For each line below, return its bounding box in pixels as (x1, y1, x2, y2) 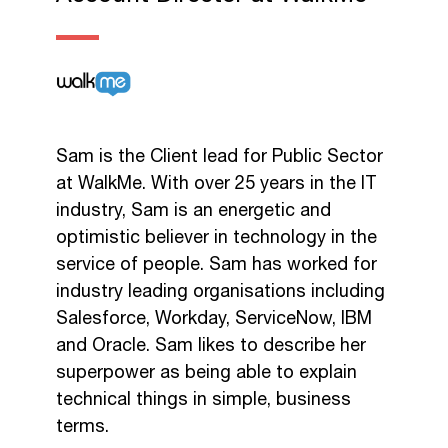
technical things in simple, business (56, 385, 351, 414)
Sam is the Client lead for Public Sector (56, 142, 383, 171)
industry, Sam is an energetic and (56, 196, 331, 225)
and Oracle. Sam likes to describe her (56, 331, 366, 360)
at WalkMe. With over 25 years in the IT (56, 169, 377, 198)
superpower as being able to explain (56, 358, 357, 387)
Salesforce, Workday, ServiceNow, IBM (56, 304, 372, 333)
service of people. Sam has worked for (56, 250, 377, 279)
